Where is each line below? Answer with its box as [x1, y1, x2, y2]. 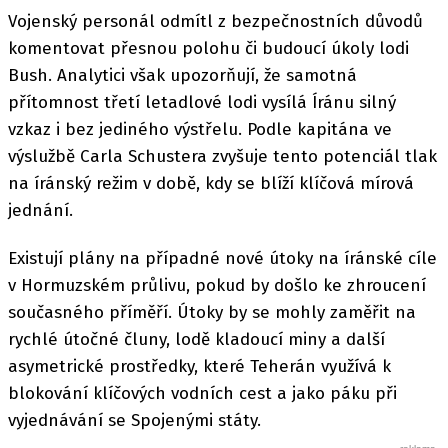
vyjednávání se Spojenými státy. [8, 410, 261, 432]
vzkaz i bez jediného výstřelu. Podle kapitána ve [8, 119, 392, 140]
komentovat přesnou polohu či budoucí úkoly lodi [8, 38, 409, 59]
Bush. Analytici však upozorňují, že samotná [8, 65, 357, 86]
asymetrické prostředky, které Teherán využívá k [8, 356, 391, 378]
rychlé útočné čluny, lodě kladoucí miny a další [8, 329, 385, 351]
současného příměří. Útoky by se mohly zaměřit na [8, 302, 416, 324]
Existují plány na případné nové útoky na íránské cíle [8, 248, 437, 270]
